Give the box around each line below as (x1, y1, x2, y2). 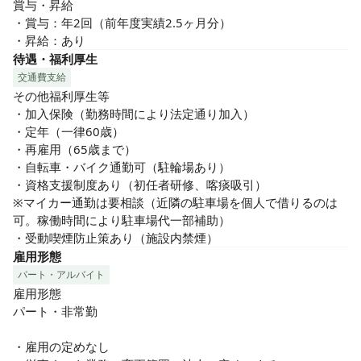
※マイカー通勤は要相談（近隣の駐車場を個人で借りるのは (13, 194, 338, 210)
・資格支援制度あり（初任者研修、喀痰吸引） (13, 176, 267, 193)
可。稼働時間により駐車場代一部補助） (13, 212, 230, 228)
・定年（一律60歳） (13, 123, 124, 139)
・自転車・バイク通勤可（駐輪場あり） (13, 159, 230, 175)
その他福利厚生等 (13, 88, 110, 104)
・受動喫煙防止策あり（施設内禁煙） (13, 230, 218, 246)
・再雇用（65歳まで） (13, 141, 136, 157)
